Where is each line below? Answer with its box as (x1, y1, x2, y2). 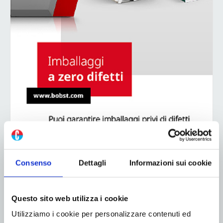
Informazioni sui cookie (129, 158, 212, 167)
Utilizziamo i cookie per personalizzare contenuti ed (11, 209, 191, 218)
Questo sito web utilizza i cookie (11, 194, 128, 202)
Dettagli (79, 158, 106, 167)
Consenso (15, 158, 52, 167)
